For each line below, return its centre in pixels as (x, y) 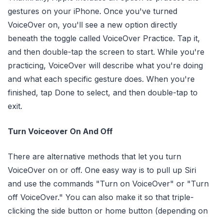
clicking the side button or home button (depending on (108, 211)
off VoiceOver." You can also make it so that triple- (101, 197)
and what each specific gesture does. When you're (101, 79)
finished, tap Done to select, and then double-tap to (103, 93)
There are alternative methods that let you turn (94, 156)
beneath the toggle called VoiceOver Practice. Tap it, (104, 38)
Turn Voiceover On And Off (60, 131)
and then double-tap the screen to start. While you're (106, 52)
